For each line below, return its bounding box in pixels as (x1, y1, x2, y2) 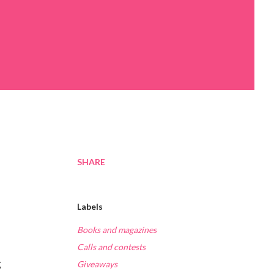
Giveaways (77, 259, 117, 270)
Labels (77, 201, 103, 212)
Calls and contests (77, 242, 146, 253)
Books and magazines (77, 224, 157, 235)
